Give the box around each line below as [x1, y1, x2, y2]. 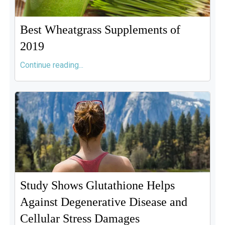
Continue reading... [20, 60, 83, 70]
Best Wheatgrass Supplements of [20, 23, 180, 36]
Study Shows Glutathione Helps [20, 179, 175, 192]
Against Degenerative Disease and [20, 195, 187, 208]
